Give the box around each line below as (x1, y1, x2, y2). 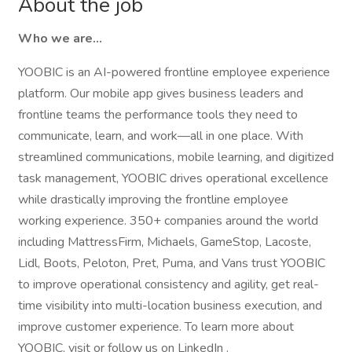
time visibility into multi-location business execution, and (18, 297, 322, 314)
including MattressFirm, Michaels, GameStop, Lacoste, (18, 233, 311, 251)
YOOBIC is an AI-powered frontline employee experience (18, 64, 330, 81)
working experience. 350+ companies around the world (18, 212, 318, 229)
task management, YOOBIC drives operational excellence (18, 170, 328, 187)
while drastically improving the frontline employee (18, 191, 288, 208)
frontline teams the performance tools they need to (18, 106, 298, 123)
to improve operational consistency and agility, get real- (18, 276, 319, 293)
